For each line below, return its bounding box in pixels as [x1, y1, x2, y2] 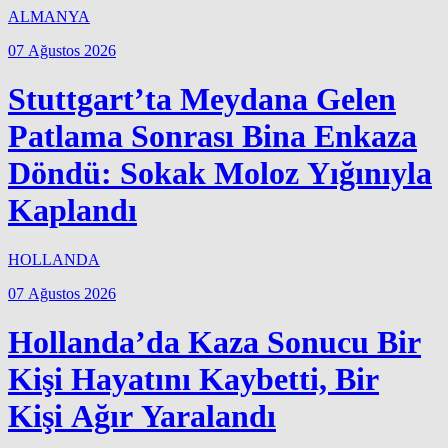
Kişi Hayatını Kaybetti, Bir [8, 360, 379, 397]
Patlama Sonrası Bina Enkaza [8, 118, 417, 155]
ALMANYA [8, 7, 90, 25]
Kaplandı [8, 192, 137, 229]
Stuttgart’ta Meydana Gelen [8, 81, 396, 118]
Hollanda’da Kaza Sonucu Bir [8, 323, 421, 360]
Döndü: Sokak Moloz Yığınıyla [8, 155, 432, 192]
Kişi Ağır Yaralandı [8, 397, 276, 434]
